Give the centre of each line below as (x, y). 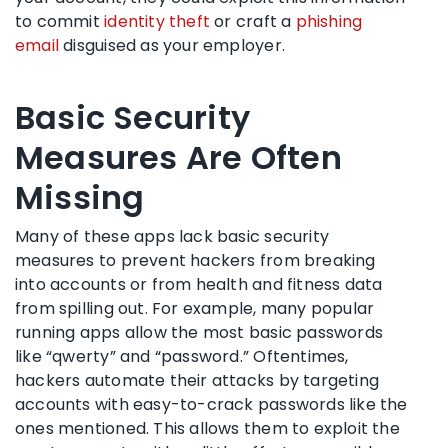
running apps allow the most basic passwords (199, 332)
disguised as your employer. (172, 45)
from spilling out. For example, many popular (195, 308)
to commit (60, 21)
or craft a (253, 21)
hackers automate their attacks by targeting (197, 380)
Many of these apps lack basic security (172, 236)
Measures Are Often (178, 157)
